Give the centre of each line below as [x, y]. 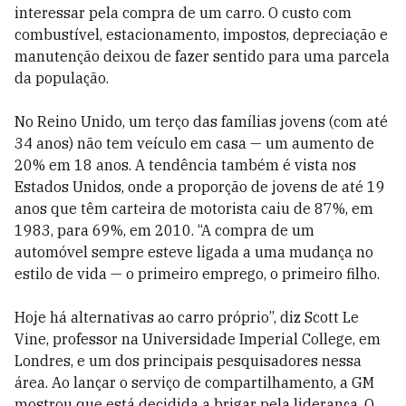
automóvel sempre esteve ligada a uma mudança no [194, 252]
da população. [62, 78]
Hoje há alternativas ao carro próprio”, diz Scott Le [187, 317]
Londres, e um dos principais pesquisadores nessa [188, 361]
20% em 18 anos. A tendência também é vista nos [185, 165]
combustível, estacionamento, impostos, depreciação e [201, 34]
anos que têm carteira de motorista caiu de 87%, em [194, 208]
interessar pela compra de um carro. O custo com [183, 13]
